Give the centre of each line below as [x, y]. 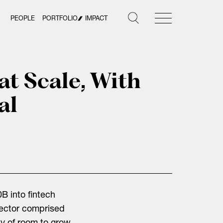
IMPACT [96, 19]
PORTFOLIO [60, 19]
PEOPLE [23, 19]
